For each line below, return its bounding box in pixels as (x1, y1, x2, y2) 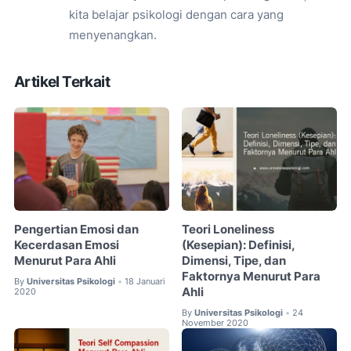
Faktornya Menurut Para (182, 269, 321, 284)
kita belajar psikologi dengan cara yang (69, 7, 284, 22)
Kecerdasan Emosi (14, 237, 119, 252)
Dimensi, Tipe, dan (182, 253, 287, 268)
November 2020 (182, 317, 249, 329)
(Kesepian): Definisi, (182, 237, 295, 252)
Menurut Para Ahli (14, 253, 116, 268)
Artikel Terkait (14, 72, 110, 91)
